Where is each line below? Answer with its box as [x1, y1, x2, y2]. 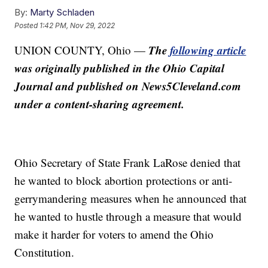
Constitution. [14, 245, 75, 260]
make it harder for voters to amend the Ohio [14, 227, 214, 242]
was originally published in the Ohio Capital [14, 60, 225, 77]
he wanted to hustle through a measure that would [14, 209, 242, 224]
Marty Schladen [30, 7, 95, 19]
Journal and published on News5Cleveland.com [14, 78, 242, 95]
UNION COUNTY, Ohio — [14, 42, 149, 58]
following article [170, 42, 246, 59]
